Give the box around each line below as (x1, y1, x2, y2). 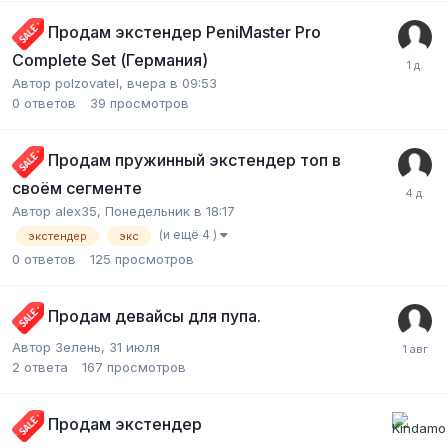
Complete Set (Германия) (12, 50, 208, 71)
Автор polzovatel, (12, 75, 127, 92)
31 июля (109, 338, 160, 355)
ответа (24, 358, 68, 375)
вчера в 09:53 (127, 75, 217, 92)
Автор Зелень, (12, 338, 109, 355)
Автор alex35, (12, 203, 105, 220)
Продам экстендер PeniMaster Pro (48, 22, 321, 43)
